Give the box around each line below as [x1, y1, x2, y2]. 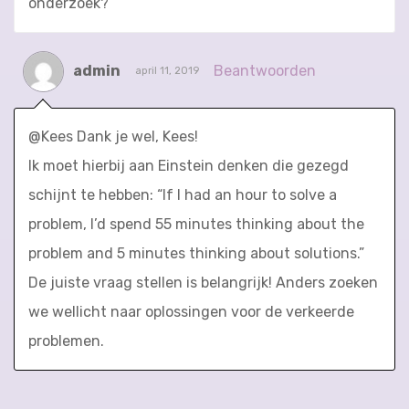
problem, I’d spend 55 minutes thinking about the [28, 215, 364, 233]
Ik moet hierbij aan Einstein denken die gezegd [28, 156, 349, 174]
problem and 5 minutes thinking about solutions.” [28, 244, 364, 262]
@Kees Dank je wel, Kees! [28, 127, 198, 145]
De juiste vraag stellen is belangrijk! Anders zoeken [28, 273, 378, 291]
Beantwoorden [214, 61, 316, 79]
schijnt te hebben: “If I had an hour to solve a [28, 185, 337, 204]
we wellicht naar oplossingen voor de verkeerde [28, 302, 354, 320]
